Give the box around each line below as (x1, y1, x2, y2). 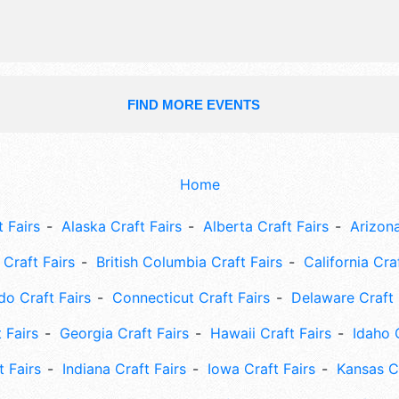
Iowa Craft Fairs (207, 360, 315, 379)
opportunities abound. (152, 24, 303, 43)
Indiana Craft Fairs (61, 360, 186, 379)
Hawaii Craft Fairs (210, 324, 331, 343)
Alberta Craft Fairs (202, 217, 329, 236)
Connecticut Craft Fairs (112, 289, 270, 307)
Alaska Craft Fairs (61, 217, 182, 236)
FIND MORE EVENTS (126, 97, 260, 113)
